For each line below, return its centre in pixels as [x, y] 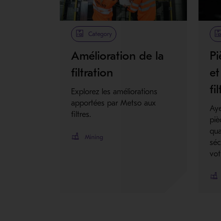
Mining [94, 137]
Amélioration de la [118, 55]
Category [100, 34]
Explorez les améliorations [114, 92]
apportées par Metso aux [114, 103]
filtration [92, 72]
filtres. [81, 114]
